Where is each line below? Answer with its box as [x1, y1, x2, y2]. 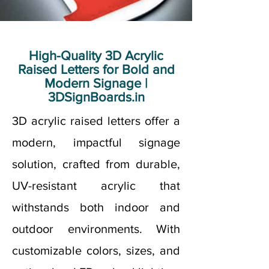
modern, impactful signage [12, 136, 180, 149]
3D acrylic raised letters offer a [12, 114, 180, 127]
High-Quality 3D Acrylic [29, 49, 163, 62]
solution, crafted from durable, [12, 157, 180, 171]
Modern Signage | [44, 76, 148, 90]
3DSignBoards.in [47, 90, 145, 104]
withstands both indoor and [12, 201, 180, 214]
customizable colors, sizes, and [12, 244, 180, 257]
